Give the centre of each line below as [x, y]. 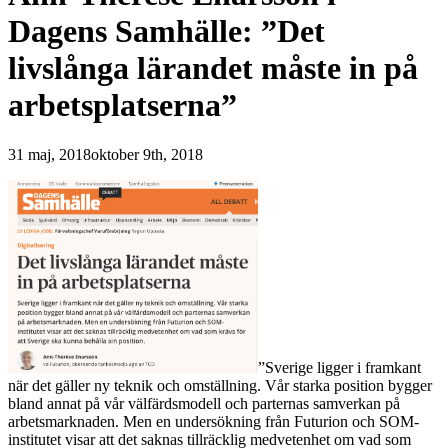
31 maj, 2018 [49, 154]
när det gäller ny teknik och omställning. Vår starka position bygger [220, 385]
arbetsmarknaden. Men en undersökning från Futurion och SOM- [213, 421]
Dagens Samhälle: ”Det [166, 31]
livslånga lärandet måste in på [213, 68]
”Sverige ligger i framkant [339, 367]
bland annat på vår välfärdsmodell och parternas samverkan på [204, 403]
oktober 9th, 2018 [147, 154]
